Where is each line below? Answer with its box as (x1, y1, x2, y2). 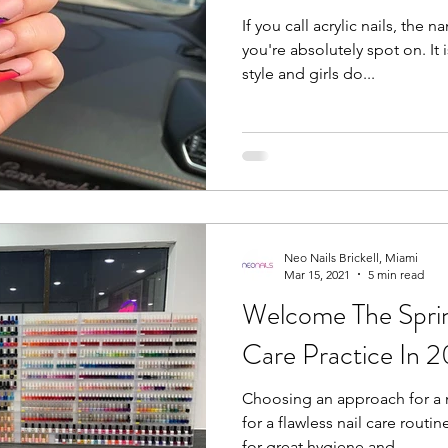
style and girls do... (242, 64, 375, 83)
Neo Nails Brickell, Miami (284, 249, 418, 265)
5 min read (368, 266, 424, 282)
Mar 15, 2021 (284, 266, 350, 282)
